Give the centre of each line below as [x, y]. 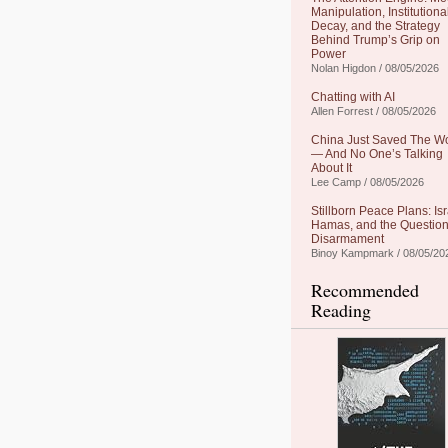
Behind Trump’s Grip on [375, 40]
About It [331, 168]
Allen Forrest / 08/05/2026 [373, 111]
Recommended [365, 290]
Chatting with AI [353, 97]
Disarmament [347, 239]
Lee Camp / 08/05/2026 [367, 182]
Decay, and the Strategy [375, 26]
